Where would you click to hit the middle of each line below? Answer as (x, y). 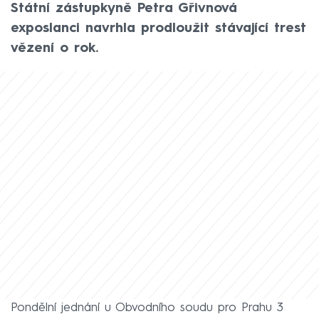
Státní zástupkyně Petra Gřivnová (124, 8)
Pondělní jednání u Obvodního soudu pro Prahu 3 (147, 308)
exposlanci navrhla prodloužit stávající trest (158, 28)
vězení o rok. (54, 48)
